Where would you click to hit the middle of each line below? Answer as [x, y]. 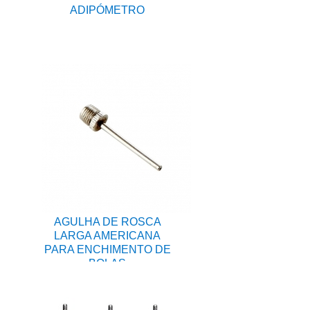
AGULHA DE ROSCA [107, 222]
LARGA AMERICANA [107, 236]
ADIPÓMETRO [107, 10]
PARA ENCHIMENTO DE [107, 250]
